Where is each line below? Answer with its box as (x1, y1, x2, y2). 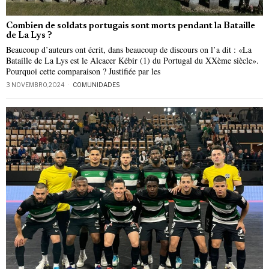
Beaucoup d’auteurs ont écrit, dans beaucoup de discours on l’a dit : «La (6, 44, 252, 56)
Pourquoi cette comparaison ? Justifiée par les (6, 65, 160, 77)
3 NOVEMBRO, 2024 (6, 81, 65, 89)
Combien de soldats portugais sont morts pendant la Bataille (6, 22, 255, 31)
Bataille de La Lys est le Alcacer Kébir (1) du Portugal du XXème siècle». (6, 55, 259, 67)
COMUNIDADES (73, 81, 119, 89)
